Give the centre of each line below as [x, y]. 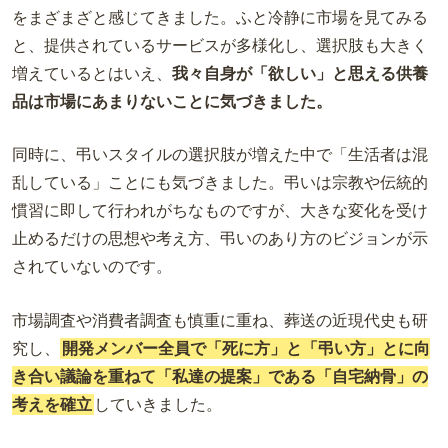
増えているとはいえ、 [92, 73]
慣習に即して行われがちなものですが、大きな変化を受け [220, 211]
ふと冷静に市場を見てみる [332, 17]
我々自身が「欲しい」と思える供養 [300, 73]
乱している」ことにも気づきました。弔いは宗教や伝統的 [220, 183]
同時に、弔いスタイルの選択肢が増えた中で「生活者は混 [220, 155]
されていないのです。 [94, 267]
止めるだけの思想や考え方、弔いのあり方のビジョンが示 [220, 239]
